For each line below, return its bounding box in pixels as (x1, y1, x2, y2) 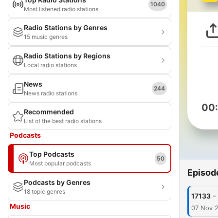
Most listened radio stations (24, 5, 98, 13)
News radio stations (24, 90, 77, 97)
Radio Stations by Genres (24, 23, 108, 32)
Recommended (24, 108, 74, 116)
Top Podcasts (29, 150, 74, 158)
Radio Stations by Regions (24, 52, 110, 60)
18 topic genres (24, 188, 65, 195)
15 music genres (24, 33, 68, 40)
